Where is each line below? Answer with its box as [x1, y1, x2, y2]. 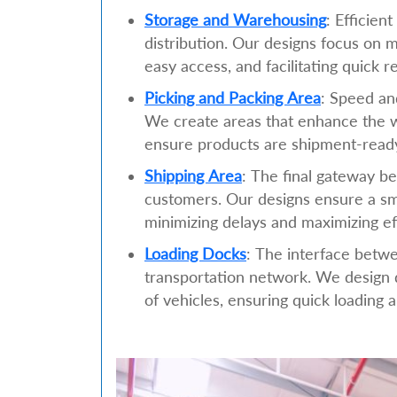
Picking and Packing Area [144, 89, 321, 107]
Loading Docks [144, 245, 246, 263]
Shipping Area [144, 167, 242, 185]
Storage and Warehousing [144, 11, 326, 29]
